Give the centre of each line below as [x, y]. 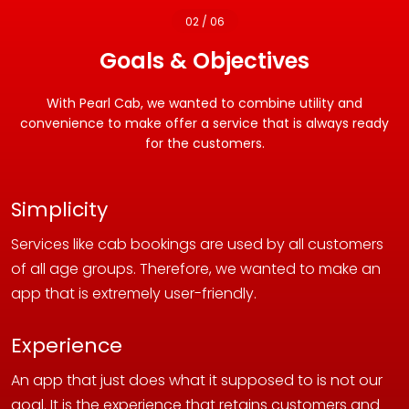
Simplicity [59, 210]
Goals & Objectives [204, 61]
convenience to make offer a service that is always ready [204, 123]
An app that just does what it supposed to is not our [197, 380]
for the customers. [204, 143]
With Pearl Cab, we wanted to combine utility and [204, 103]
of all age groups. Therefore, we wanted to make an [196, 269]
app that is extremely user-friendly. [134, 294]
